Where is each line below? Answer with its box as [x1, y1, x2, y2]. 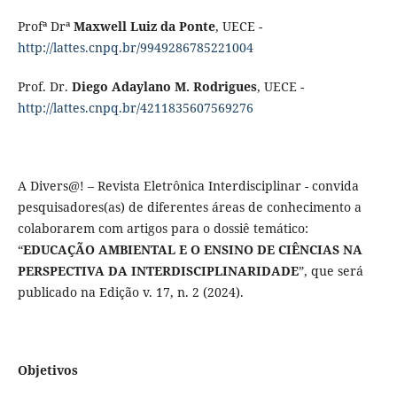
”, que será [298, 262, 363, 280]
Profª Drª [17, 18, 74, 35]
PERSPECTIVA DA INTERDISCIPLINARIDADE [17, 262, 299, 280]
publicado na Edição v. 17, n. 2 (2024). [17, 284, 244, 301]
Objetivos [17, 362, 78, 379]
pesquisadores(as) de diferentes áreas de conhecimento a [17, 198, 362, 216]
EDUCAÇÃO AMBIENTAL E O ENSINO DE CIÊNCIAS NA [22, 241, 362, 259]
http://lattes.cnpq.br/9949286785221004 [17, 39, 253, 57]
